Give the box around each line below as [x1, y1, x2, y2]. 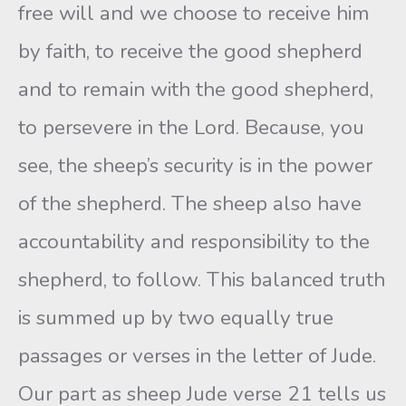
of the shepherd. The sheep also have [18, 189, 362, 217]
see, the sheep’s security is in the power [18, 151, 372, 179]
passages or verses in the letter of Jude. [18, 342, 376, 370]
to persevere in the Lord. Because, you [18, 113, 364, 141]
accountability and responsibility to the [18, 227, 370, 256]
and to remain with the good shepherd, [18, 75, 373, 103]
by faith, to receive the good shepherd [18, 37, 362, 65]
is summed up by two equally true [18, 304, 333, 332]
